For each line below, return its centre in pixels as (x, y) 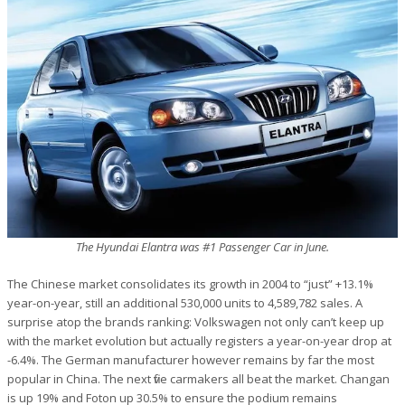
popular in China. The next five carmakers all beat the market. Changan (198, 378)
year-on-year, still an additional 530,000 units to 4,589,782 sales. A (185, 302)
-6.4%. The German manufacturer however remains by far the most (191, 359)
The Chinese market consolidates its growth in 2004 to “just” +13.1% (190, 283)
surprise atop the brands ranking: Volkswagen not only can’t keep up (196, 321)
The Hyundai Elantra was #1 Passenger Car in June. (202, 246)
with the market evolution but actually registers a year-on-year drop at (199, 340)
